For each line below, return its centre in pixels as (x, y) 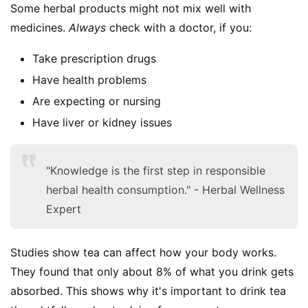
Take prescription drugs (94, 58)
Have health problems (89, 79)
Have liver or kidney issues (102, 122)
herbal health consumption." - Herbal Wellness (165, 189)
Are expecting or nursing (97, 101)
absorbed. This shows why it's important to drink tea (148, 290)
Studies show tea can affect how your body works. (143, 252)
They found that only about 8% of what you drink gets (152, 271)
